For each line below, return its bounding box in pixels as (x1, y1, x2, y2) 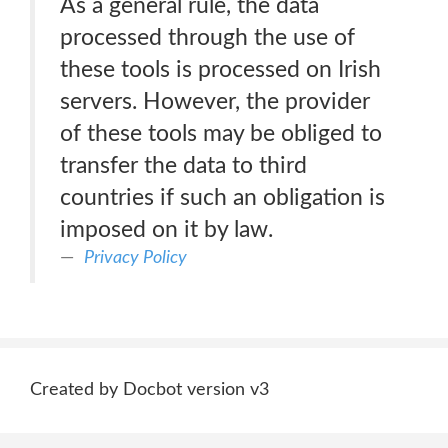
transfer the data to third (60, 154, 307, 177)
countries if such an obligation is (60, 186, 385, 209)
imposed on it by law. (60, 218, 273, 241)
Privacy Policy (84, 248, 187, 267)
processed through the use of (60, 26, 355, 49)
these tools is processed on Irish (60, 58, 381, 81)
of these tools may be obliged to (60, 122, 382, 145)
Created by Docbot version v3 (30, 381, 269, 399)
